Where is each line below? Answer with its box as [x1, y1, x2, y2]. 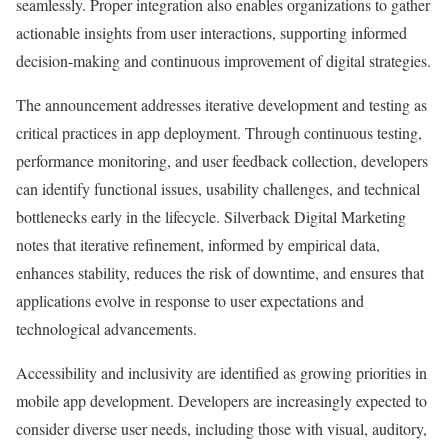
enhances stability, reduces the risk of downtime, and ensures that [16, 262, 424, 284]
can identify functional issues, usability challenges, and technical [16, 178, 420, 200]
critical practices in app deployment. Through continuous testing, [16, 122, 422, 144]
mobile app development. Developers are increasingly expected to [16, 390, 427, 412]
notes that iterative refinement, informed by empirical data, [16, 234, 380, 256]
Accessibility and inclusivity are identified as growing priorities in [16, 362, 427, 384]
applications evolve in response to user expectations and [16, 290, 364, 312]
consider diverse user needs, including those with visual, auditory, [16, 418, 427, 440]
